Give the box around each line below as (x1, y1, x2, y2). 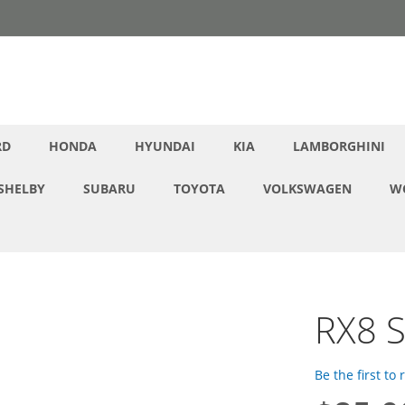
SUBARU (83, 180, 136, 197)
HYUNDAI (135, 137, 195, 155)
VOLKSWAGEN (263, 180, 352, 197)
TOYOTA (174, 180, 225, 197)
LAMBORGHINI (293, 137, 385, 155)
